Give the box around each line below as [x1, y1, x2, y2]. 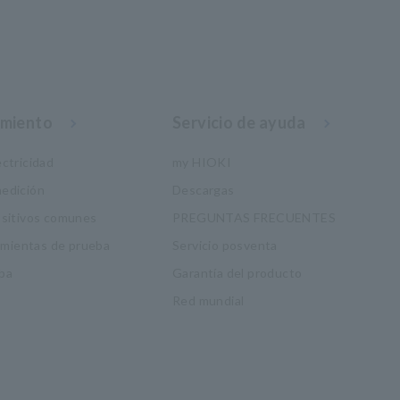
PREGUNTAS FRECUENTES [171, 210, 336, 225]
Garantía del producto [171, 265, 303, 280]
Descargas [171, 182, 235, 197]
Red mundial [171, 293, 245, 308]
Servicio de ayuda [171, 112, 306, 132]
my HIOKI [171, 154, 232, 170]
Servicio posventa [171, 237, 278, 253]
